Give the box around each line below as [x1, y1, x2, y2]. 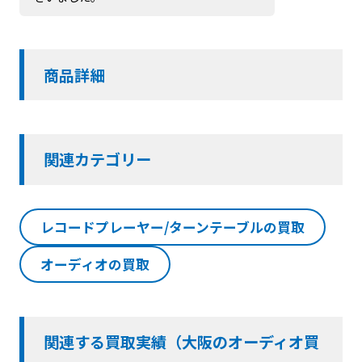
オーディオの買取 [40, 255, 149, 275]
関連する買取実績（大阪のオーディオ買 [43, 330, 319, 354]
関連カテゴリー [43, 148, 151, 171]
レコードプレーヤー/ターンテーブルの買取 [40, 217, 305, 238]
